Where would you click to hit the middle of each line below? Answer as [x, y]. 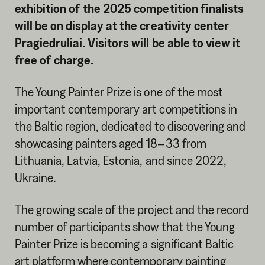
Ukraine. [35, 177]
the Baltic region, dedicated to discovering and [130, 126]
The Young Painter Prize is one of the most [119, 91]
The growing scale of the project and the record [132, 209]
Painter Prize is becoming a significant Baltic [124, 243]
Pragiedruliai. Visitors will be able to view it [127, 42]
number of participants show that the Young [125, 226]
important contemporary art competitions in [126, 109]
